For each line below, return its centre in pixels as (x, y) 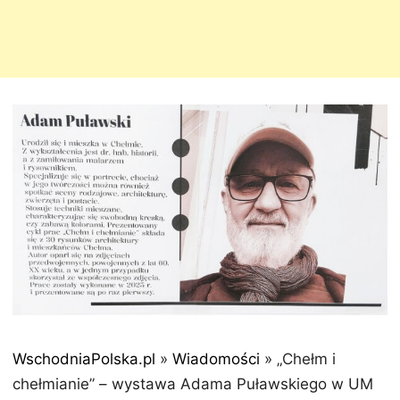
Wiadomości (216, 358)
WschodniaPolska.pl (84, 358)
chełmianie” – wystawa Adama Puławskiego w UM (193, 383)
